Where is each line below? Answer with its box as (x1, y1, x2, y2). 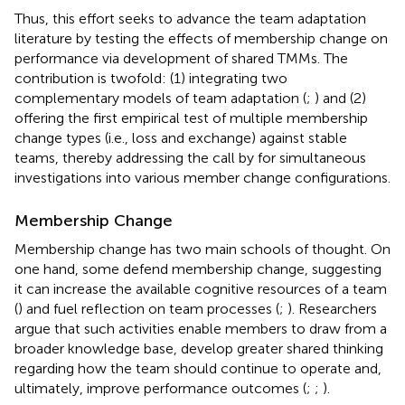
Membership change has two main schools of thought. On (14, 240, 391, 258)
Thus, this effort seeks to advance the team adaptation (14, 9, 366, 27)
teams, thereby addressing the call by (14, 148, 258, 166)
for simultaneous (258, 148, 366, 166)
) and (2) (315, 89, 366, 107)
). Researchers (287, 299, 377, 317)
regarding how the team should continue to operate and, (14, 359, 381, 377)
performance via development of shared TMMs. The (14, 49, 348, 67)
